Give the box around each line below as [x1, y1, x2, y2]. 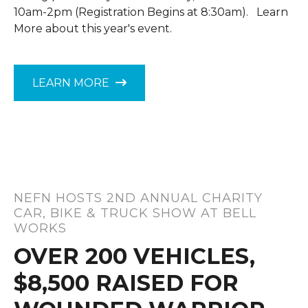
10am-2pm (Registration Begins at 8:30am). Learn [14, 5, 288, 19]
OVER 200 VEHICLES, [14, 243, 255, 269]
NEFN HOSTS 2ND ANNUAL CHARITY [14, 190, 263, 206]
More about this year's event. [14, 22, 172, 35]
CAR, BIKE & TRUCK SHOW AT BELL [14, 206, 256, 221]
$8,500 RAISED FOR [14, 269, 239, 296]
